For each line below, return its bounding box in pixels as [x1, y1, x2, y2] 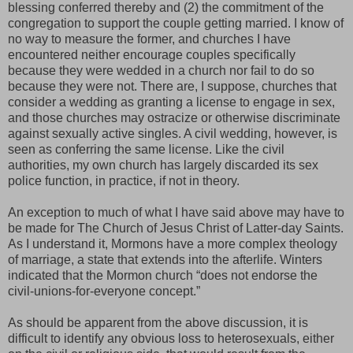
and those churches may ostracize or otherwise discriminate [8, 111, 340, 125]
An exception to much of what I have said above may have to [8, 206, 344, 220]
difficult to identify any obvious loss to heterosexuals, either [8, 332, 334, 346]
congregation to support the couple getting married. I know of [8, 17, 344, 31]
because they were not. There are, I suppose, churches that [8, 80, 336, 94]
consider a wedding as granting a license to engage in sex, [8, 95, 335, 110]
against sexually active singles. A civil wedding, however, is [8, 127, 337, 141]
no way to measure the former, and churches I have [8, 32, 291, 46]
